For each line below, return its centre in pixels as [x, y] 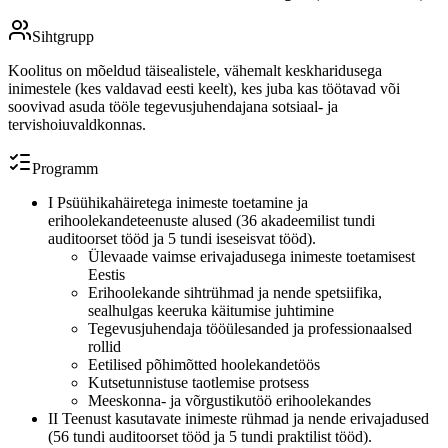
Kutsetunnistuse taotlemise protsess [198, 382]
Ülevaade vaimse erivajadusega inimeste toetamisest [251, 256]
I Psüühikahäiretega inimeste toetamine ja [178, 202]
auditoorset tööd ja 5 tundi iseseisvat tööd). [182, 238]
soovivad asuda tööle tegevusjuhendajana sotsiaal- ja [173, 106]
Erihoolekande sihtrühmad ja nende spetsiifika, [235, 292]
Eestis [106, 274]
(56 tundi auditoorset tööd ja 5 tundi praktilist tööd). [210, 436]
